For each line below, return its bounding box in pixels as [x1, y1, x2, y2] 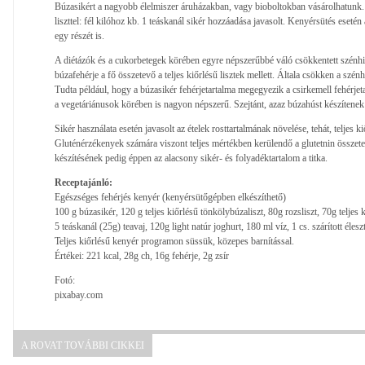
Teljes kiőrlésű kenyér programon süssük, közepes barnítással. [55, 235, 294, 247]
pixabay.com [55, 288, 103, 301]
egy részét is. [55, 29, 104, 42]
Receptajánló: [55, 176, 112, 188]
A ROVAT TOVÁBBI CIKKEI [21, 339, 144, 351]
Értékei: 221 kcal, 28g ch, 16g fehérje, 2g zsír [55, 249, 229, 262]
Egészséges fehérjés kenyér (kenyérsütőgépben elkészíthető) [55, 191, 286, 203]
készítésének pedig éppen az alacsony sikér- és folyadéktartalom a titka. [55, 152, 328, 164]
